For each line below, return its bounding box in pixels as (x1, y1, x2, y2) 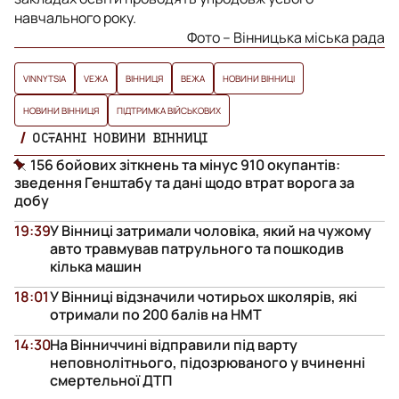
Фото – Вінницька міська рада (187, 27, 385, 47)
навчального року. (14, 7, 136, 28)
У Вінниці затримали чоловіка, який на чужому (50, 220, 371, 240)
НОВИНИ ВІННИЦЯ (23, 103, 99, 117)
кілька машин (50, 256, 142, 276)
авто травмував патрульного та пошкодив (50, 238, 344, 258)
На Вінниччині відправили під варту (50, 334, 297, 354)
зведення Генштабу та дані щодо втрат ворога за (14, 172, 354, 192)
